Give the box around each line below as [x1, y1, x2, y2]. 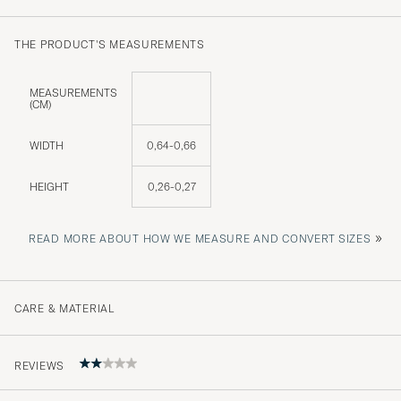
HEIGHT [30, 179, 69, 193]
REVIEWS [14, 359, 65, 373]
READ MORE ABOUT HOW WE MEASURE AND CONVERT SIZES [29, 231, 371, 245]
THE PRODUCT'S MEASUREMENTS [14, 37, 205, 51]
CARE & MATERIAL [14, 301, 115, 315]
